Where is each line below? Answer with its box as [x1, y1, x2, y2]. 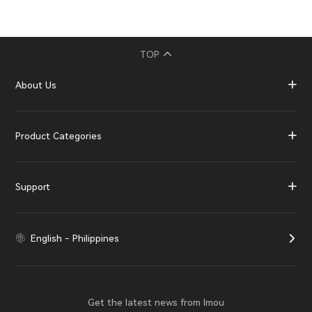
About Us [15, 79, 57, 91]
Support [15, 181, 51, 193]
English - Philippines [28, 233, 120, 244]
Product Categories [15, 130, 102, 142]
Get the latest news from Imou [88, 296, 224, 308]
